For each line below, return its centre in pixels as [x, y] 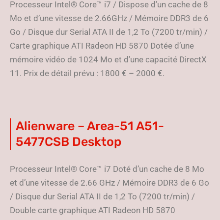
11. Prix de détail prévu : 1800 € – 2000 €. [87, 73]
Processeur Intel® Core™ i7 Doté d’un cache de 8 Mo [107, 169]
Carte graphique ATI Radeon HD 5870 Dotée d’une [102, 46]
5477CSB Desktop [69, 142]
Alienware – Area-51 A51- [90, 126]
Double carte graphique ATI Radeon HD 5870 [93, 210]
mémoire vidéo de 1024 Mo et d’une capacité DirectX [108, 59]
